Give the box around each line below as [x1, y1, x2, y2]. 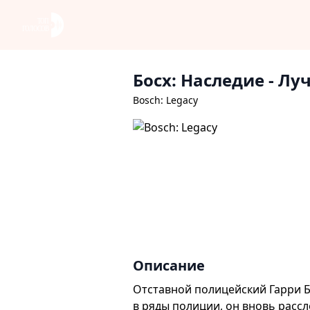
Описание [133, 256, 205, 275]
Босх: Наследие [133, 69, 264, 91]
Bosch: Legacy [133, 93, 198, 107]
